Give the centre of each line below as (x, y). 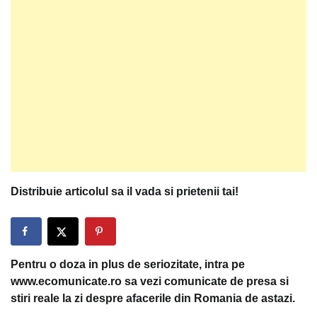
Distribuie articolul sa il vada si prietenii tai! (125, 191)
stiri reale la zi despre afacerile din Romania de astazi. (153, 298)
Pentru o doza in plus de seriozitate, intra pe (128, 264)
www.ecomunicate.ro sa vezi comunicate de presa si (150, 281)
